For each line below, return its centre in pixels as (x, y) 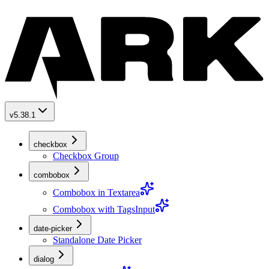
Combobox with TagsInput (104, 210)
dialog (44, 259)
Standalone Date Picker (97, 240)
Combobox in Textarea (96, 193)
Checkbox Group (86, 156)
